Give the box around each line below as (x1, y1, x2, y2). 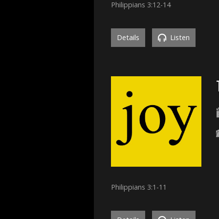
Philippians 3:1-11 (111, 182, 167, 192)
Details (117, 32, 139, 42)
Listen (168, 32, 190, 42)
